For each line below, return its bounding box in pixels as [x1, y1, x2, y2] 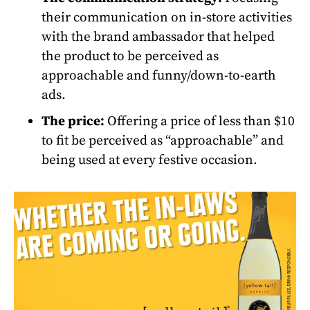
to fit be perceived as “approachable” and [42, 131, 284, 149]
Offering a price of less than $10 [104, 112, 295, 129]
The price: [42, 112, 104, 129]
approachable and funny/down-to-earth [42, 66, 276, 84]
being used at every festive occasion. [42, 151, 257, 168]
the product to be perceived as [42, 47, 219, 64]
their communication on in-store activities [42, 8, 292, 26]
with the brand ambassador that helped [42, 28, 275, 45]
